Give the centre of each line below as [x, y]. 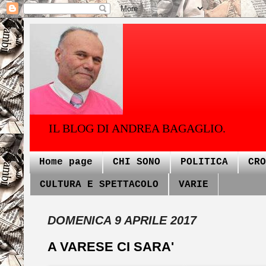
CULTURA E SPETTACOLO [99, 184]
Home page [66, 162]
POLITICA [204, 162]
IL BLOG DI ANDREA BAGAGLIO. [137, 128]
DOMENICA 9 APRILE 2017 [122, 221]
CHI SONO [137, 162]
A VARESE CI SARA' [111, 247]
